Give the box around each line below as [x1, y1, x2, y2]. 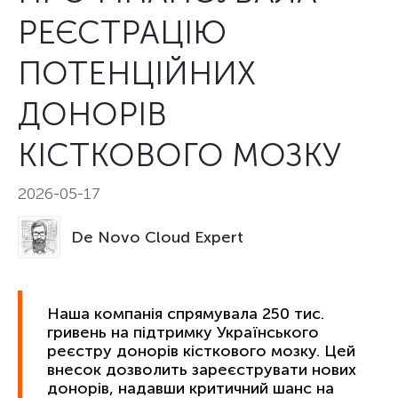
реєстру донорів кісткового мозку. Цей [47, 341, 355, 361]
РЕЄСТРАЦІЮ [18, 13, 227, 52]
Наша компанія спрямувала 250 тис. [47, 304, 324, 323]
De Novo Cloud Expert [71, 227, 243, 247]
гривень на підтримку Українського [47, 322, 319, 342]
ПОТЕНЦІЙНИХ [18, 54, 256, 92]
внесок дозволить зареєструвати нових [47, 360, 356, 379]
